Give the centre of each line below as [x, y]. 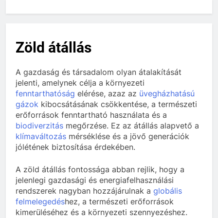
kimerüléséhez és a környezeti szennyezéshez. [101, 212]
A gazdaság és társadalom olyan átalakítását [99, 72]
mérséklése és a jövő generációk [128, 136]
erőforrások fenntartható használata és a [91, 115]
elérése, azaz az [107, 93]
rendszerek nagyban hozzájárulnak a [84, 191]
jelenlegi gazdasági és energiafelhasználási [95, 180]
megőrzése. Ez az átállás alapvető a [131, 125]
